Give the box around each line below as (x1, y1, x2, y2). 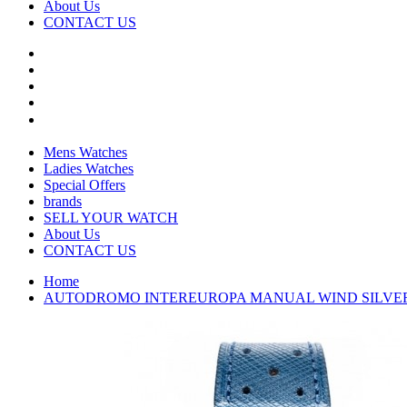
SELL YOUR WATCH (44, 210, 178, 225)
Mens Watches (44, 144, 127, 160)
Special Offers (44, 177, 125, 193)
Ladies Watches (44, 161, 134, 176)
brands (44, 194, 82, 209)
